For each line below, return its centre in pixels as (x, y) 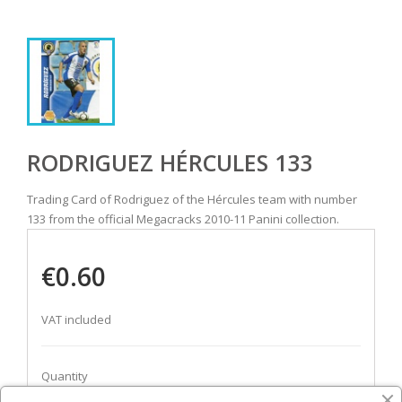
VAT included (76, 320)
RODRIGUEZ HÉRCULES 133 (170, 163)
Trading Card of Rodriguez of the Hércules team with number (192, 200)
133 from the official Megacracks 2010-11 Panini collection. (183, 219)
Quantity (65, 376)
